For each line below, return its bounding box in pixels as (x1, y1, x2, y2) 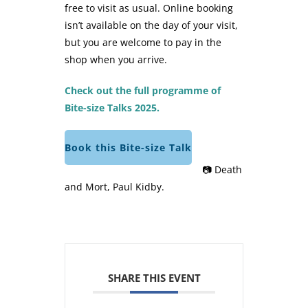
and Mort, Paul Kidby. (65, 180, 164, 194)
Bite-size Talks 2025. (65, 101, 159, 115)
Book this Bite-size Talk (65, 141, 192, 155)
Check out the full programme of (65, 84, 221, 98)
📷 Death (202, 163, 242, 177)
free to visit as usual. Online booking (65, 1, 233, 15)
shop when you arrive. (65, 53, 167, 67)
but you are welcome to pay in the (65, 36, 221, 49)
